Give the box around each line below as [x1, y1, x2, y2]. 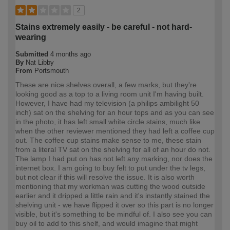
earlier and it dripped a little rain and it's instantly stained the [15, 191, 210, 200]
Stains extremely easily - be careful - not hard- [15, 23, 192, 32]
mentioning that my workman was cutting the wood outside [15, 182, 205, 191]
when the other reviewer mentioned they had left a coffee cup [15, 127, 215, 136]
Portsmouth [34, 67, 69, 75]
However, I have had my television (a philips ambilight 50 [15, 99, 199, 108]
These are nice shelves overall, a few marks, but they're [15, 81, 197, 89]
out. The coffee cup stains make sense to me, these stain [15, 136, 201, 145]
